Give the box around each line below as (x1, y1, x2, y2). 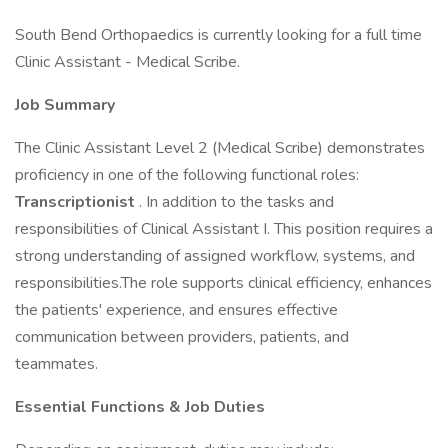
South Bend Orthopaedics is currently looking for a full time (15, 24, 422, 46)
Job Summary (15, 94, 115, 116)
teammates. (15, 353, 98, 375)
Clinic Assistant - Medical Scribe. (15, 51, 240, 73)
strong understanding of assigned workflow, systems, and (15, 245, 415, 267)
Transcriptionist (15, 191, 139, 213)
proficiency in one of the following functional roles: (15, 164, 359, 186)
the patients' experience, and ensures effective (15, 299, 338, 321)
